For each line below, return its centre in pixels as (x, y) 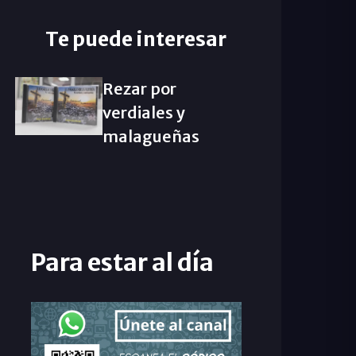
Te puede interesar (136, 39)
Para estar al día (122, 262)
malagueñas (151, 136)
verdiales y (143, 112)
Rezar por (139, 89)
